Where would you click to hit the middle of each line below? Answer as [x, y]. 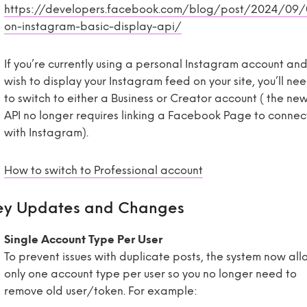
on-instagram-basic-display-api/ [93, 26]
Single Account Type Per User [83, 240]
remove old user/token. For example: [101, 291]
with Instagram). [46, 133]
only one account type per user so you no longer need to [150, 274]
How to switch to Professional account [103, 170]
